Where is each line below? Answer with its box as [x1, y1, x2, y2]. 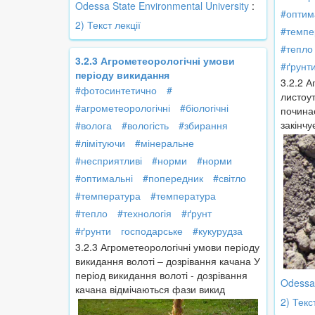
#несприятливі [75, 153, 142, 168]
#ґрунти [75, 224, 111, 238]
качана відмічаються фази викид [75, 282, 225, 297]
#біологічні [180, 101, 229, 115]
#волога [75, 118, 112, 133]
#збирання [179, 118, 228, 133]
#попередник [143, 171, 203, 186]
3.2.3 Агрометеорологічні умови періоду [75, 240, 259, 255]
